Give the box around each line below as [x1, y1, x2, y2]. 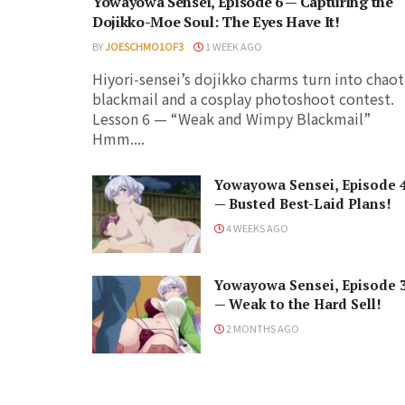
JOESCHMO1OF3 [105, 38, 184, 53]
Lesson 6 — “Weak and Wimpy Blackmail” [92, 107, 371, 129]
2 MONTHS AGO [224, 320, 299, 335]
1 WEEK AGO [203, 38, 262, 53]
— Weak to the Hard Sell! [214, 294, 381, 313]
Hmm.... [92, 127, 145, 149]
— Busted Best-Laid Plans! [214, 193, 391, 212]
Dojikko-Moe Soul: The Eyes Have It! [92, 11, 340, 32]
